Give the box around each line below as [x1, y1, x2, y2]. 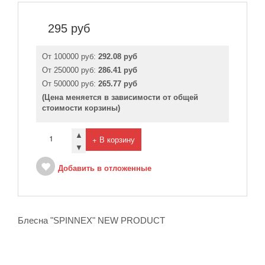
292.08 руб [98, 52, 137, 61]
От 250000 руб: [42, 66, 98, 75]
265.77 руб [98, 79, 137, 88]
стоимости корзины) [42, 104, 120, 112]
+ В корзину [92, 134, 135, 145]
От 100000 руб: [42, 52, 98, 61]
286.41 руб [98, 66, 137, 75]
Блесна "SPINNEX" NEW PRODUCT [18, 215, 165, 225]
